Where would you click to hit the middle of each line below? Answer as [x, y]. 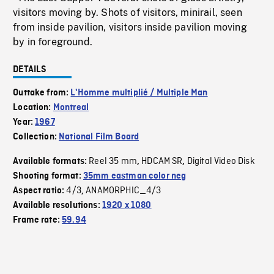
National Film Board [99, 137]
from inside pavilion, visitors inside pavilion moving [130, 28]
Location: [33, 108]
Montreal [71, 108]
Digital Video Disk [221, 162]
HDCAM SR [162, 162]
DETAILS [30, 70]
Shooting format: [48, 176]
